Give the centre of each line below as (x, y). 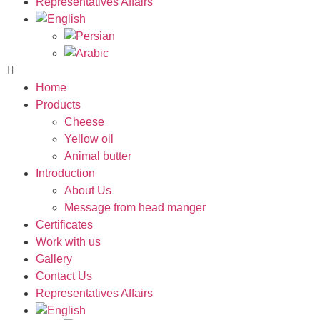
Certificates (64, 225)
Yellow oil (89, 139)
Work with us (68, 242)
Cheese (84, 122)
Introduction (65, 173)
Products (58, 105)
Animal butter (98, 156)
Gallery (54, 259)
